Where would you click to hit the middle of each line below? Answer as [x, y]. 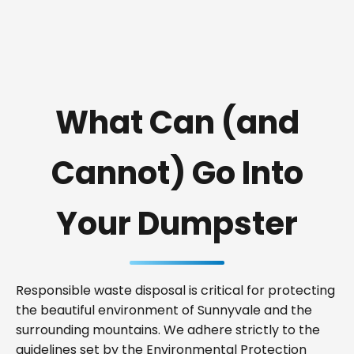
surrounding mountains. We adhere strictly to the [168, 330]
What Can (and [177, 122]
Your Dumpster [177, 224]
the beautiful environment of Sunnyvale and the [164, 310]
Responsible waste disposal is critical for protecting [175, 290]
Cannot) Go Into [177, 173]
